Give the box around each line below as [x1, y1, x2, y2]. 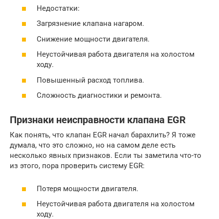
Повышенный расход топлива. [37, 75, 144, 85]
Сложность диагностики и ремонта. [37, 91, 162, 100]
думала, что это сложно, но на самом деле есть [10, 141, 175, 150]
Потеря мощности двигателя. [37, 184, 138, 193]
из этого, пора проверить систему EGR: [10, 161, 145, 171]
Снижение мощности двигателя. [37, 34, 150, 44]
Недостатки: [37, 3, 80, 13]
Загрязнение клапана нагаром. [37, 19, 144, 28]
